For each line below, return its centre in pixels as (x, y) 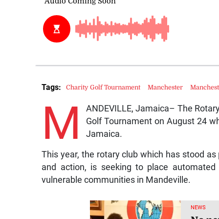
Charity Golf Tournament (103, 88)
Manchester (165, 88)
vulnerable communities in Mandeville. (116, 180)
